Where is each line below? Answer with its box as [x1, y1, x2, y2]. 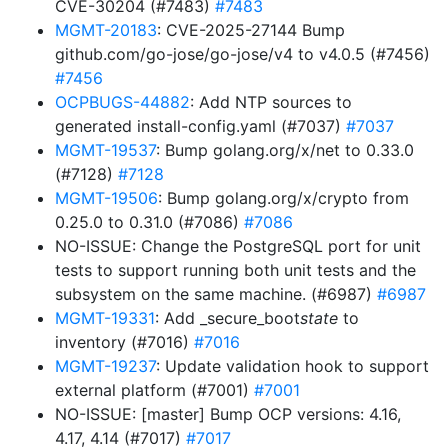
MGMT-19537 [55, 140, 156, 160]
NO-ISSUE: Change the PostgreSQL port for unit [55, 236, 421, 256]
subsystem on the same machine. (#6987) [55, 284, 377, 304]
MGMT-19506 [55, 188, 158, 208]
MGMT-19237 [55, 356, 156, 376]
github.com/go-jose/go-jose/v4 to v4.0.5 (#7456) [55, 44, 430, 64]
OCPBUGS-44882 [55, 92, 190, 112]
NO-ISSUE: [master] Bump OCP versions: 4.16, [55, 404, 401, 424]
